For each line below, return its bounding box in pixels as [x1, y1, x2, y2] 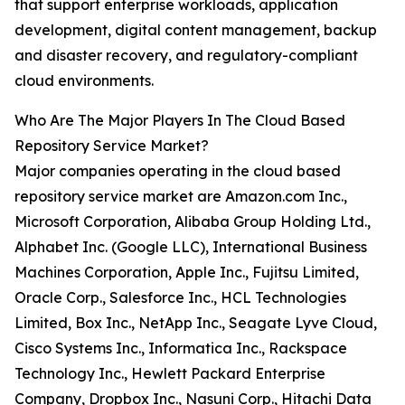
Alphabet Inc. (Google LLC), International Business [14, 238, 367, 257]
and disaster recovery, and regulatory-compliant [14, 46, 358, 65]
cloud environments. [14, 71, 154, 90]
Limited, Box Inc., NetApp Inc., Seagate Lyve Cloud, [14, 314, 377, 333]
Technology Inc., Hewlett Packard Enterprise [14, 364, 325, 383]
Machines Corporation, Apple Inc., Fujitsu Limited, [14, 263, 359, 282]
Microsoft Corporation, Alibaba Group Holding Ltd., [14, 212, 371, 231]
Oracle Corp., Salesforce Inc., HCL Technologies [14, 288, 346, 307]
